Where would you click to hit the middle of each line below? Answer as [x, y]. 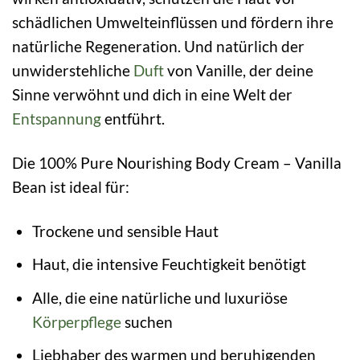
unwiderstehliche [73, 70]
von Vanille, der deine [239, 70]
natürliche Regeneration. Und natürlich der [158, 46]
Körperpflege [76, 321]
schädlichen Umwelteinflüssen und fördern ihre [173, 22]
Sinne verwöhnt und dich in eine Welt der [152, 94]
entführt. [133, 118]
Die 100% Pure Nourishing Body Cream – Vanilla [177, 162]
